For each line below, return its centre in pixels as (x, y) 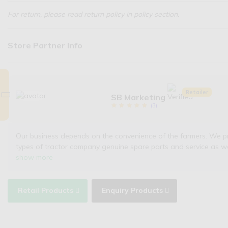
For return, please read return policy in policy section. (93, 14)
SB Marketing (138, 97)
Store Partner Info (45, 45)
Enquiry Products (132, 191)
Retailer (197, 92)
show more (34, 157)
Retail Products (46, 191)
